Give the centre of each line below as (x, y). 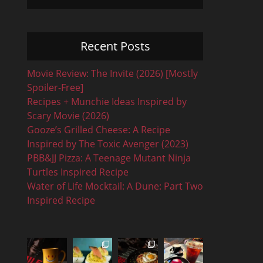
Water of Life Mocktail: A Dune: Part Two (115, 186)
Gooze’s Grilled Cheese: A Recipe (99, 130)
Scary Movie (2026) (68, 116)
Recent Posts (115, 46)
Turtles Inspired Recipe (78, 172)
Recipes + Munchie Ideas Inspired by (107, 102)
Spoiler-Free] (55, 87)
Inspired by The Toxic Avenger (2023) (108, 144)
